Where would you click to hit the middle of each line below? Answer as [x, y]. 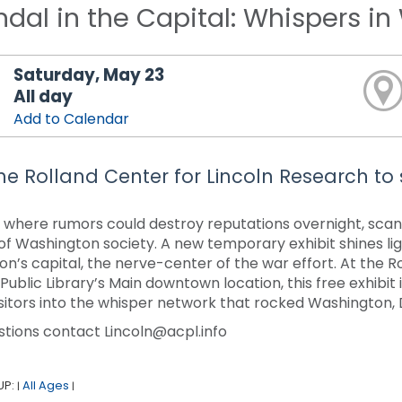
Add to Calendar [72, 119]
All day [44, 96]
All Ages [45, 386]
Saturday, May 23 [89, 75]
